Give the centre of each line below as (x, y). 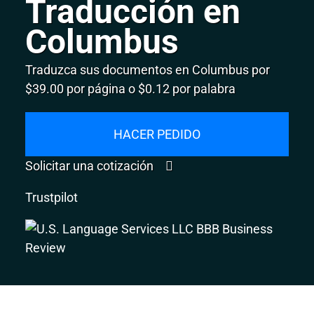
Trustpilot (52, 197)
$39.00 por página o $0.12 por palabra (131, 88)
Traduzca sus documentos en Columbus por (148, 69)
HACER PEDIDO (157, 134)
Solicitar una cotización (91, 165)
